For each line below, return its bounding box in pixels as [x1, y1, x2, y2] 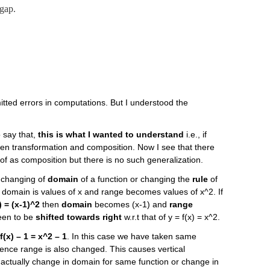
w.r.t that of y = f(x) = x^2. [122, 212, 221, 222]
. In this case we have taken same [67, 231, 197, 241]
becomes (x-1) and [92, 199, 170, 209]
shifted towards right [36, 212, 122, 222]
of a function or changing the [78, 174, 193, 184]
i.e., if [184, 130, 207, 140]
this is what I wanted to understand [38, 130, 184, 140]
